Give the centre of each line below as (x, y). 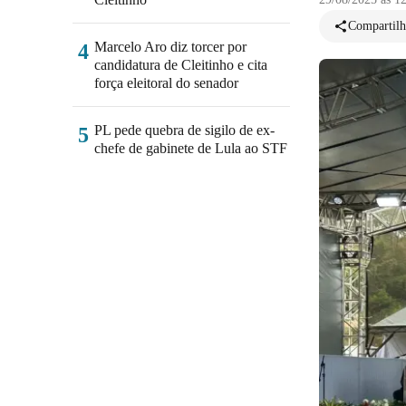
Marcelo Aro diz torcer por (170, 47)
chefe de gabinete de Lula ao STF (191, 148)
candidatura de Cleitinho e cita (181, 65)
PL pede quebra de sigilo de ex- (184, 130)
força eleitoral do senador (166, 83)
